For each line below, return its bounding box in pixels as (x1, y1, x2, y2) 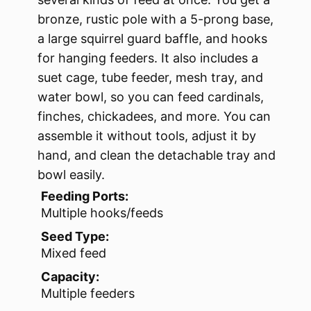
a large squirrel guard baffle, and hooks (37, 31, 267, 47)
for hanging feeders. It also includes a (37, 51, 258, 66)
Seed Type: (41, 229, 109, 244)
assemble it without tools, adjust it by (37, 128, 256, 144)
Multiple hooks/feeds (41, 205, 163, 221)
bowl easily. (37, 167, 105, 183)
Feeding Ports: (41, 189, 128, 204)
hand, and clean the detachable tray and (37, 148, 276, 163)
